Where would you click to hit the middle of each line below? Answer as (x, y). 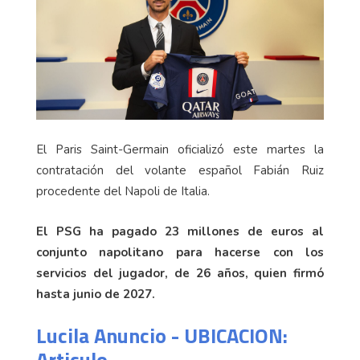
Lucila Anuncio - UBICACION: (162, 335)
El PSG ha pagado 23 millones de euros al (180, 231)
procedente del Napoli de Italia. (123, 191)
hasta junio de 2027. (96, 294)
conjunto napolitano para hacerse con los (180, 252)
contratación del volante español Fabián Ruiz (180, 170)
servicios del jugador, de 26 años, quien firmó (180, 273)
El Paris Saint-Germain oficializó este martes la (180, 149)
